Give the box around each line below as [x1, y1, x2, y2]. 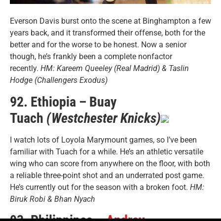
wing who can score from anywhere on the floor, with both [10, 158, 210, 168]
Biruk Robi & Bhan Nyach [10, 194, 95, 204]
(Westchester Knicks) [46, 110, 161, 126]
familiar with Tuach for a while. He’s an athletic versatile [10, 147, 203, 156]
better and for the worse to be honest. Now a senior [10, 40, 186, 50]
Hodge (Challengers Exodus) [10, 75, 108, 85]
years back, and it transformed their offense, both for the [10, 28, 205, 38]
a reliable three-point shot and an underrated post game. [10, 170, 204, 180]
